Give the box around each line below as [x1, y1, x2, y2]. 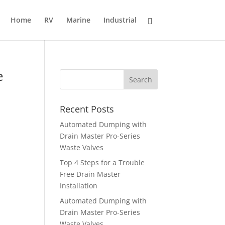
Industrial [103, 15, 137, 25]
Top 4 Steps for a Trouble [60, 158, 145, 167]
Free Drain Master [60, 169, 121, 179]
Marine [66, 15, 90, 25]
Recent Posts [60, 103, 115, 115]
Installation [60, 181, 98, 190]
